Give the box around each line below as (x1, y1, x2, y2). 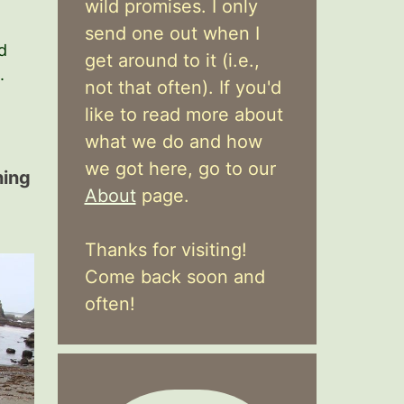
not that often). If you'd (84, 77, 281, 98)
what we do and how (84, 131, 262, 152)
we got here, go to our (84, 158, 276, 179)
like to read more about (84, 104, 283, 125)
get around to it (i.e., (84, 50, 260, 71)
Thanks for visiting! (84, 239, 247, 261)
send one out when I (84, 23, 260, 44)
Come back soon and (84, 266, 265, 288)
